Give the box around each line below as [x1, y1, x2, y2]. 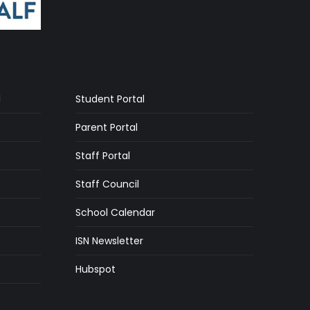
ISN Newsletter [75, 233, 143, 248]
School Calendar [75, 205, 155, 219]
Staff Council [75, 176, 139, 191]
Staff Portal [75, 148, 130, 163]
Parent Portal [75, 120, 138, 134]
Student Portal [75, 91, 145, 106]
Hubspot [75, 262, 116, 276]
